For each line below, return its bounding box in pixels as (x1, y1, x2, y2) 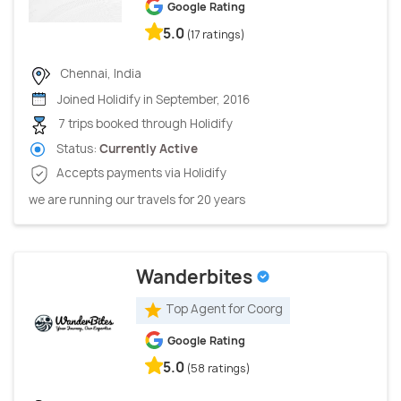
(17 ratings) (187, 27, 245, 43)
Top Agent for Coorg (166, 301, 283, 318)
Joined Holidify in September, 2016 (55, 90, 250, 107)
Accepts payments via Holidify (54, 165, 226, 182)
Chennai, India (57, 65, 141, 82)
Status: (54, 140, 99, 157)
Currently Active (99, 140, 198, 157)
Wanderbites (136, 264, 256, 289)
